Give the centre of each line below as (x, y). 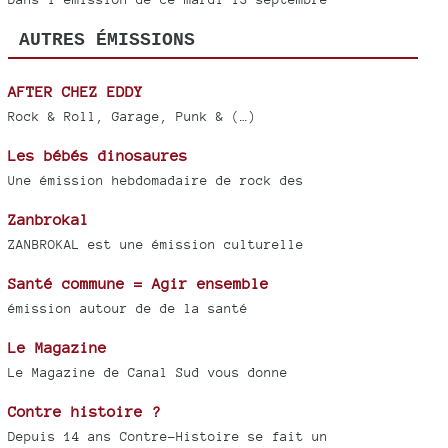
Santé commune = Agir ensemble (138, 283)
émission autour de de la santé (128, 308)
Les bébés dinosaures (98, 155)
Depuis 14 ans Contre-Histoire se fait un (168, 436)
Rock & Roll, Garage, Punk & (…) (132, 116)
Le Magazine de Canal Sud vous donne (148, 372)
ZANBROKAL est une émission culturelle (156, 244)
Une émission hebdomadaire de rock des (156, 180)
